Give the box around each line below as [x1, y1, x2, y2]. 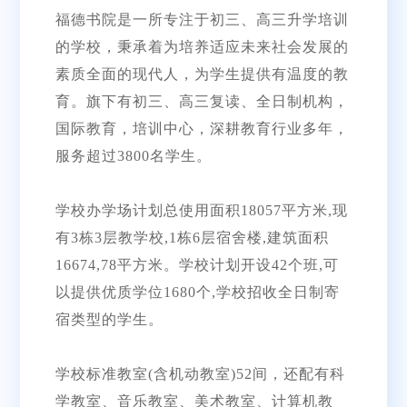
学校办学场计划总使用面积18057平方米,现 [55, 202, 348, 218]
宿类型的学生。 [55, 311, 164, 327]
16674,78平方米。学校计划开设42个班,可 [55, 256, 339, 273]
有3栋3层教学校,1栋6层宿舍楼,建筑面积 [55, 229, 329, 245]
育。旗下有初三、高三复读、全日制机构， [55, 93, 349, 109]
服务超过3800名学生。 [55, 147, 212, 164]
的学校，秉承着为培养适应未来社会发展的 [55, 38, 349, 55]
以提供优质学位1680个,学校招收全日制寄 [55, 283, 340, 300]
